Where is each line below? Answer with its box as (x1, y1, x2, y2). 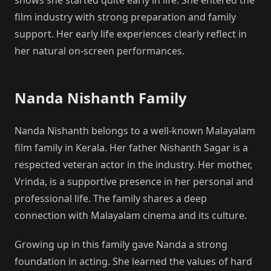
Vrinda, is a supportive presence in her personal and (15, 174, 253, 188)
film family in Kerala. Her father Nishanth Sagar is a (15, 140, 248, 154)
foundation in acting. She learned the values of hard (15, 254, 252, 268)
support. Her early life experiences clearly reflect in (15, 27, 247, 41)
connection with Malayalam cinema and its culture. (15, 208, 247, 222)
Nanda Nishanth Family (15, 87, 187, 108)
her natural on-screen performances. (15, 44, 184, 57)
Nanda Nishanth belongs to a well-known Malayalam (15, 123, 255, 137)
